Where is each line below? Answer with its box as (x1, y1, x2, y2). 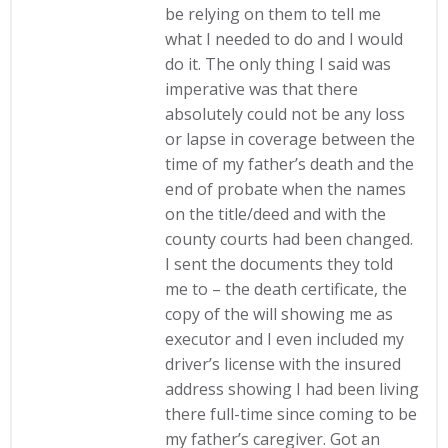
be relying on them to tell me (165, 3, 382, 25)
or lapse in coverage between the (165, 128, 416, 150)
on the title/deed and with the (165, 203, 387, 225)
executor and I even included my (165, 328, 405, 350)
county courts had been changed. (165, 228, 414, 250)
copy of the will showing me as (165, 303, 394, 325)
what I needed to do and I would (165, 28, 404, 50)
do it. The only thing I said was (165, 53, 392, 75)
